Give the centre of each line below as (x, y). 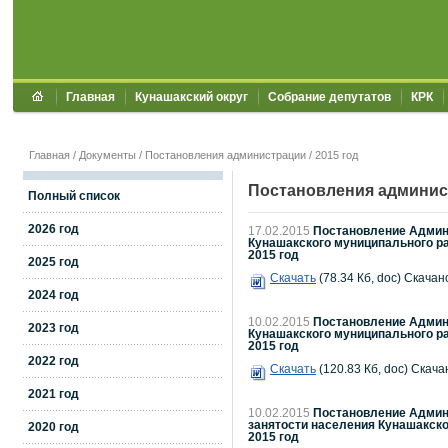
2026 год (53, 229)
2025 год (53, 262)
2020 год (53, 427)
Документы (107, 155)
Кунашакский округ (191, 97)
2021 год (53, 394)
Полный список (74, 196)
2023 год (53, 328)
